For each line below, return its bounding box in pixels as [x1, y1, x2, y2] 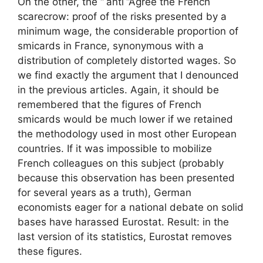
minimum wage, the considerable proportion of [18, 25, 238, 37]
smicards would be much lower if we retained [18, 113, 233, 125]
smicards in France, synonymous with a [18, 40, 204, 52]
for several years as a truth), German [18, 187, 191, 198]
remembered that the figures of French [18, 99, 201, 110]
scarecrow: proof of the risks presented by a [18, 11, 227, 22]
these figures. [18, 245, 82, 257]
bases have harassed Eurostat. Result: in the [18, 216, 229, 228]
